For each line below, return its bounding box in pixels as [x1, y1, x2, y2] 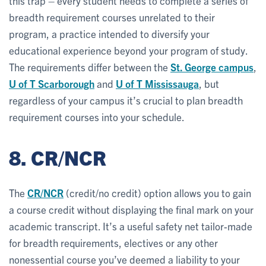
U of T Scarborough [9, 77, 94, 90]
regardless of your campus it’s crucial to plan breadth [9, 93, 243, 106]
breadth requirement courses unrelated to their [9, 10, 215, 23]
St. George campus [170, 60, 254, 73]
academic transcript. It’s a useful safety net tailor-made [9, 219, 252, 232]
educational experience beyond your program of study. [9, 43, 248, 56]
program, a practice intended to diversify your [9, 27, 210, 40]
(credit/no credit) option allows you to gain [64, 186, 251, 199]
